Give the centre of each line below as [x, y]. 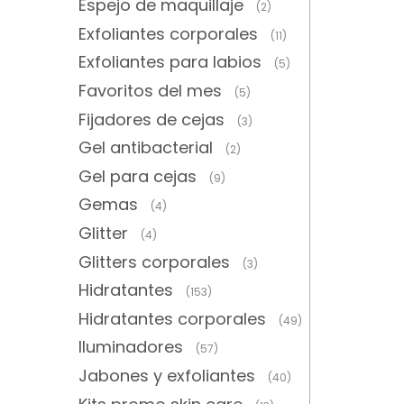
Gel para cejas [138, 176]
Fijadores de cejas [151, 119]
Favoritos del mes [150, 91]
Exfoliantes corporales [168, 33]
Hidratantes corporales [172, 318]
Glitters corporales [154, 262]
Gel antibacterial [146, 148]
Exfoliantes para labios [170, 62]
